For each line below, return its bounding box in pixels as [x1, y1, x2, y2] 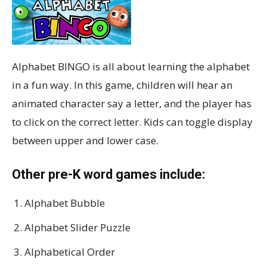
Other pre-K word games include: [12, 166, 205, 182]
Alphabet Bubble [24, 195, 105, 210]
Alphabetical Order [24, 244, 115, 259]
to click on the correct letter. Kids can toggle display [12, 114, 253, 129]
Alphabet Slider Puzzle [24, 220, 131, 234]
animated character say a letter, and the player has [12, 96, 252, 110]
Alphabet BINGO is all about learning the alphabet [12, 59, 250, 73]
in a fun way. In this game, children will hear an [12, 77, 232, 92]
